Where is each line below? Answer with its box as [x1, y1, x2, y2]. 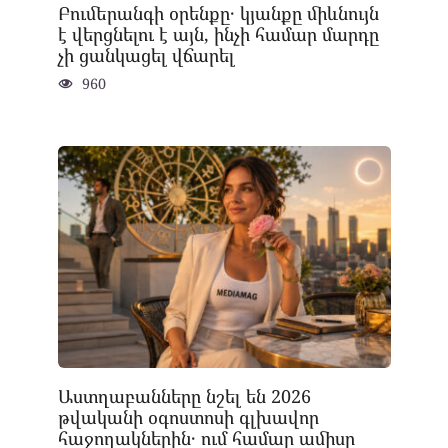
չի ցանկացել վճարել [57, 43, 235, 68]
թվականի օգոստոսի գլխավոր [57, 404, 319, 429]
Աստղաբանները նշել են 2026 [57, 383, 311, 408]
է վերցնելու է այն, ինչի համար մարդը [57, 22, 379, 47]
